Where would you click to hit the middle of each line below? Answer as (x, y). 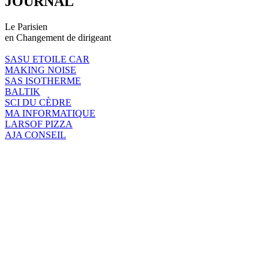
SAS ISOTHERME (43, 80)
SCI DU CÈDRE (38, 102)
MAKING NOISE (41, 70)
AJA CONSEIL (35, 134)
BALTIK (23, 91)
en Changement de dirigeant (58, 37)
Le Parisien (26, 26)
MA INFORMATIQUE (50, 113)
